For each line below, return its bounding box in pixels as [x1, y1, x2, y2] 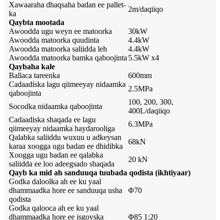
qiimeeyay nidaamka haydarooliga [9, 124, 115, 133]
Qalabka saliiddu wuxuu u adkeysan [9, 133, 121, 142]
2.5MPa [128, 84, 153, 93]
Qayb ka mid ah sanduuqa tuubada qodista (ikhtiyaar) [9, 168, 191, 177]
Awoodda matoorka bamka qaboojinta [9, 54, 127, 62]
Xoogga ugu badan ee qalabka [9, 151, 103, 160]
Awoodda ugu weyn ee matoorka [9, 27, 112, 36]
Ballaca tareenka [9, 71, 60, 80]
